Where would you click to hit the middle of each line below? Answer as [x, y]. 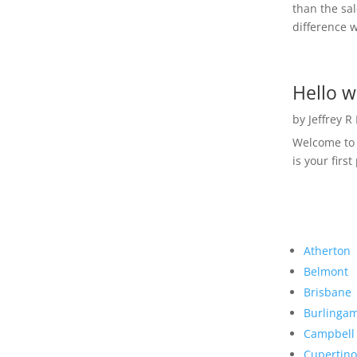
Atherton [327, 251]
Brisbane [327, 292]
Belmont [326, 272]
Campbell [329, 334]
